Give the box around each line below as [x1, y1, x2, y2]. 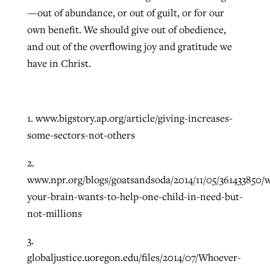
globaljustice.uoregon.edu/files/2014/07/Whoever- [27, 251, 241, 265]
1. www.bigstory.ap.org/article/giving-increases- [27, 111, 233, 125]
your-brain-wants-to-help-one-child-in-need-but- [27, 189, 243, 203]
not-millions [27, 206, 82, 220]
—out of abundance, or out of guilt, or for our [27, 5, 224, 19]
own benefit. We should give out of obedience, [27, 22, 226, 36]
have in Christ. [27, 56, 91, 70]
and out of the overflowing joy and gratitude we [27, 39, 232, 53]
